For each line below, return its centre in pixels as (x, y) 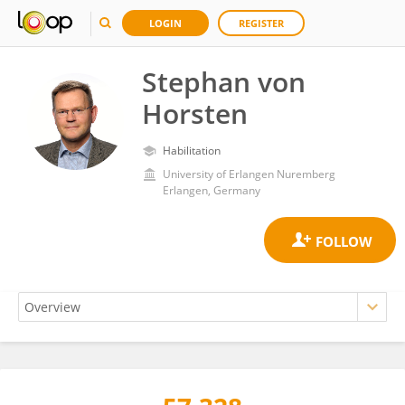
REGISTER (261, 23)
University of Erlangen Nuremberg (249, 174)
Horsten (195, 113)
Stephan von (224, 82)
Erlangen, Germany (212, 190)
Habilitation (192, 151)
